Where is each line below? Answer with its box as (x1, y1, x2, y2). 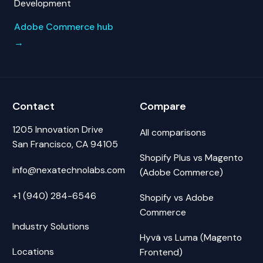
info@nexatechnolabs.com (12, 163, 125, 176)
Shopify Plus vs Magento (139, 151, 243, 164)
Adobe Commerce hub (14, 20, 113, 33)
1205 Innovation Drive (12, 123, 103, 136)
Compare (139, 99, 186, 113)
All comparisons (139, 126, 206, 139)
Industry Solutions (12, 220, 89, 232)
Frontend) (139, 245, 183, 258)
